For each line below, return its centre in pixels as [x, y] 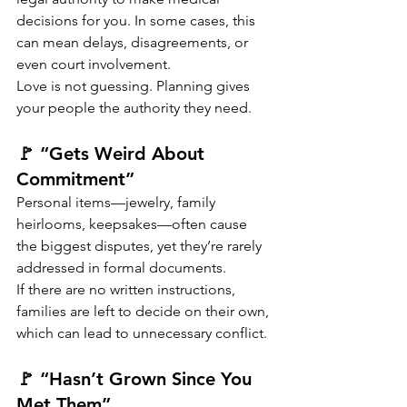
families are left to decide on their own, [144, 312]
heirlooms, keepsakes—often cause [134, 224]
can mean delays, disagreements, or [134, 43]
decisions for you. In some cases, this [138, 21]
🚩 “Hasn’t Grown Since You [137, 379]
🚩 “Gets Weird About [113, 154]
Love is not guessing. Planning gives [135, 86]
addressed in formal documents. [121, 268]
